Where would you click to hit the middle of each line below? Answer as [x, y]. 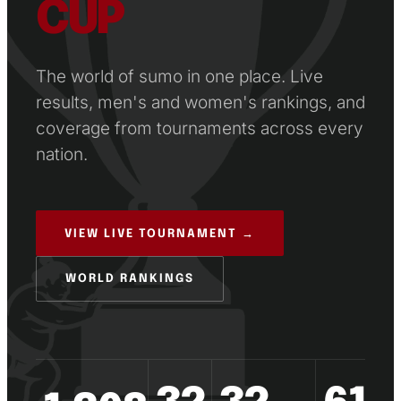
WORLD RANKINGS [130, 278]
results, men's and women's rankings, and [200, 102]
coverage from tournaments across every [200, 128]
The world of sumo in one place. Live [179, 76]
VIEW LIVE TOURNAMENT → [160, 234]
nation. [62, 154]
